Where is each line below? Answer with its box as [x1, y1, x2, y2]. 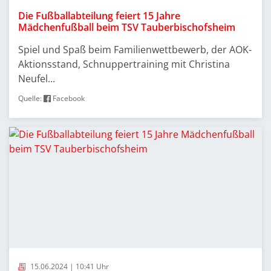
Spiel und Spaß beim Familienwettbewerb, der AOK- [18, 43, 252, 56]
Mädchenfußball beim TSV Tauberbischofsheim [18, 21, 235, 34]
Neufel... [18, 72, 55, 85]
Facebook [51, 93, 85, 103]
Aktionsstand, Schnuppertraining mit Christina [18, 57, 230, 71]
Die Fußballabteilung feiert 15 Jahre [18, 9, 180, 22]
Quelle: [18, 93, 44, 103]
